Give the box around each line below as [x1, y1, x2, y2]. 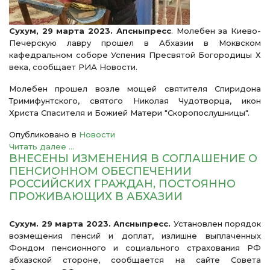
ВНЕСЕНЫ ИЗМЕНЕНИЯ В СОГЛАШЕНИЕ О [9, 152, 257, 165]
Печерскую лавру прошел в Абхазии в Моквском [9, 38, 261, 48]
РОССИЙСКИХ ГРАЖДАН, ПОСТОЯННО [9, 177, 236, 190]
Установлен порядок [171, 219, 261, 228]
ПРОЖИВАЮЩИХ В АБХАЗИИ [9, 190, 183, 203]
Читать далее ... [9, 142, 74, 151]
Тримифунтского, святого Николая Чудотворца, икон [9, 96, 261, 105]
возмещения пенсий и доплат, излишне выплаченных [9, 231, 261, 240]
